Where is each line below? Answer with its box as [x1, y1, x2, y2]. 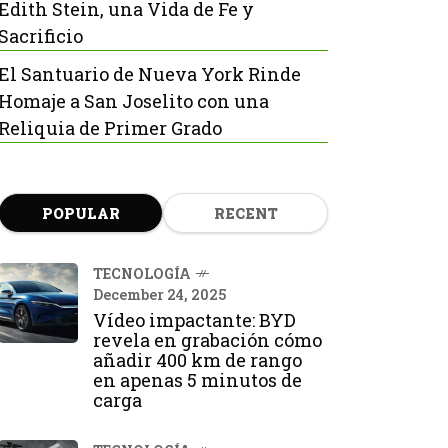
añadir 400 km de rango [93, 348, 302, 372]
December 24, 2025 [93, 285, 226, 304]
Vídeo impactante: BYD [93, 308, 296, 332]
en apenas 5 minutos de [93, 368, 302, 392]
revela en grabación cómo [93, 328, 322, 352]
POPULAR [41, 204, 120, 223]
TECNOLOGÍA [93, 264, 191, 283]
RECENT [213, 204, 278, 223]
